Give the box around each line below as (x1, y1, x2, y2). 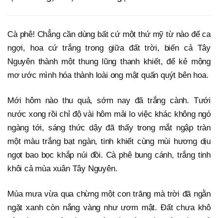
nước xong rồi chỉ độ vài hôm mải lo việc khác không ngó (7, 109, 211, 119)
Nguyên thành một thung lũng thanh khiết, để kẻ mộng (7, 57, 211, 67)
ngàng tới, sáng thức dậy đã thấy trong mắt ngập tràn (7, 123, 211, 133)
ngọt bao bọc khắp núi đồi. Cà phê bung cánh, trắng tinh (7, 150, 211, 160)
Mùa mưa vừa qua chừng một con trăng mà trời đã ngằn (7, 189, 211, 199)
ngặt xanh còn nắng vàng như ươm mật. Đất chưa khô (7, 203, 211, 213)
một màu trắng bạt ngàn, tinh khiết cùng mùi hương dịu (7, 137, 211, 146)
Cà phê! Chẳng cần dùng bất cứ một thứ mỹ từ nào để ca (7, 30, 211, 39)
